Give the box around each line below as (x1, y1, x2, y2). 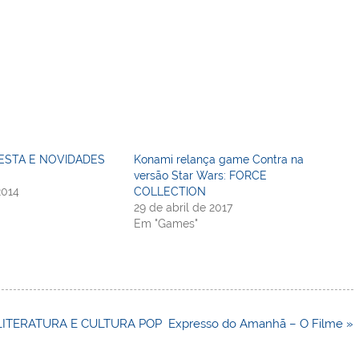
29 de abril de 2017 (134, 201, 233, 215)
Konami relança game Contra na (134, 153, 305, 167)
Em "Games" (134, 217, 199, 231)
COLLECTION (134, 185, 207, 199)
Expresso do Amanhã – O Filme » (167, 316, 353, 331)
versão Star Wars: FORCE (134, 169, 268, 183)
